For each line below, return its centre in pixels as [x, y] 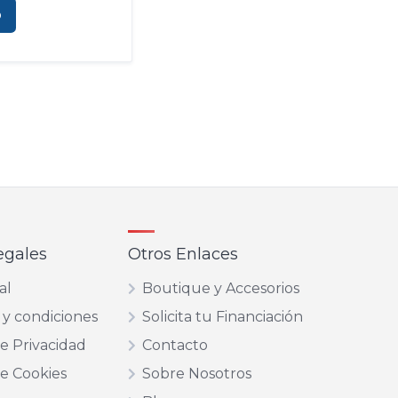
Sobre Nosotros [196, 374]
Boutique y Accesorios [220, 288]
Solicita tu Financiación [222, 317]
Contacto [175, 345]
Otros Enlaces [183, 254]
